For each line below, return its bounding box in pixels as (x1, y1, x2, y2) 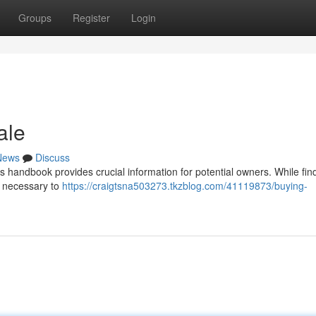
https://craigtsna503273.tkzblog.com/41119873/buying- (62, 178, 308, 193)
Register (73, 11, 110, 25)
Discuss (35, 150, 70, 164)
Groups (18, 11, 51, 25)
